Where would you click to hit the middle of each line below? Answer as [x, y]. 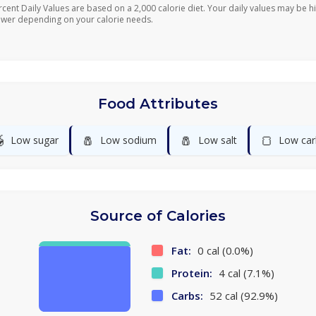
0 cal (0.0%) [224, 250]
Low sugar [35, 140]
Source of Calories [158, 216]
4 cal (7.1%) [245, 273]
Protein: [192, 273]
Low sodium [128, 140]
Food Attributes [158, 104]
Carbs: [187, 296]
